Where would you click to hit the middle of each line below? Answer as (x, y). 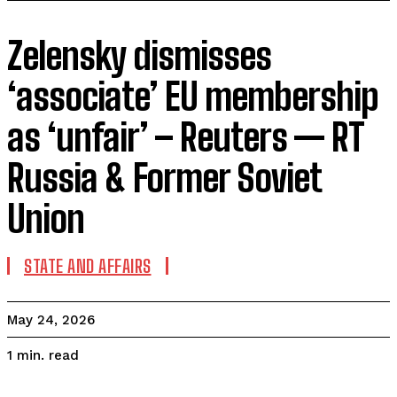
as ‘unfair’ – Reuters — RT (186, 137)
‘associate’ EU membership (193, 97)
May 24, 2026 (51, 320)
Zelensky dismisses (139, 56)
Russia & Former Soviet (164, 178)
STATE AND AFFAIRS (88, 266)
